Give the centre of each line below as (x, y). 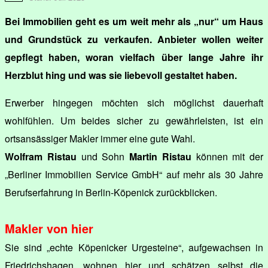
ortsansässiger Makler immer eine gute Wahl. (100, 138)
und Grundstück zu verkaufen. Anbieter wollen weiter (134, 39)
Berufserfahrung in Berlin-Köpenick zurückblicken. (111, 192)
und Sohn (103, 156)
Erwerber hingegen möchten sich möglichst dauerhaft (134, 102)
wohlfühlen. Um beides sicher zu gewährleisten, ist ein (134, 120)
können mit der (227, 156)
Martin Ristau (160, 156)
